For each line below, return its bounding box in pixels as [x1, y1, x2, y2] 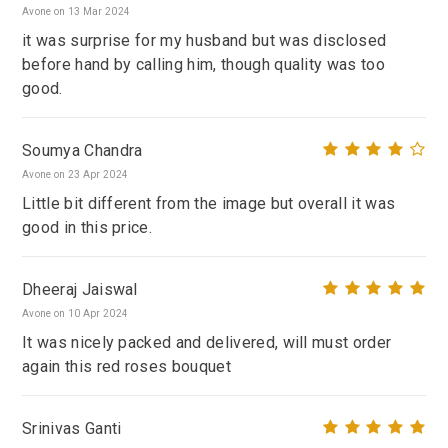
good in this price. [22, 218, 153, 238]
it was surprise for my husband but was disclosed [22, 31, 387, 51]
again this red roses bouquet [22, 357, 231, 377]
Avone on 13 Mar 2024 [22, 6, 131, 18]
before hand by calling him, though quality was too [22, 55, 386, 75]
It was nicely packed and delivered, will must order [22, 333, 392, 353]
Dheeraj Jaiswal [22, 279, 138, 299]
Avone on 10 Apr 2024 [22, 308, 129, 320]
